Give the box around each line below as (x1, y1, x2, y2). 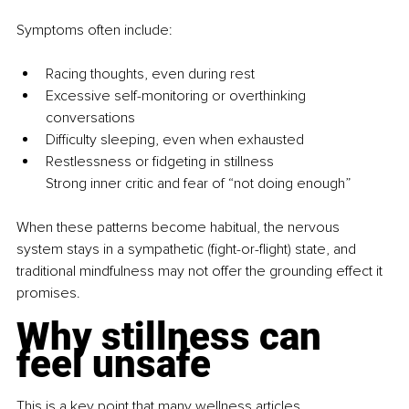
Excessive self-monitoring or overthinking (46, 87, 309, 106)
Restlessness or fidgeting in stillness (46, 152, 274, 172)
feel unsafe (16, 341, 211, 387)
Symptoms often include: (16, 21, 173, 40)
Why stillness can (16, 314, 330, 360)
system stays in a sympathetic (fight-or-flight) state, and (16, 240, 360, 259)
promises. (16, 284, 80, 303)
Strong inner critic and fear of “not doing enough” (46, 174, 351, 194)
